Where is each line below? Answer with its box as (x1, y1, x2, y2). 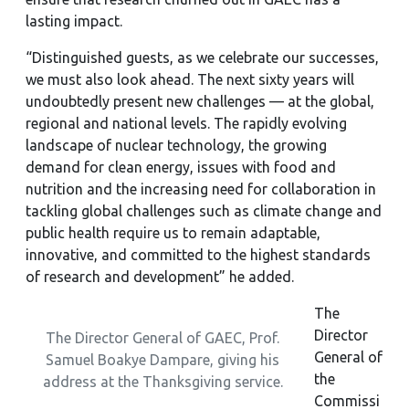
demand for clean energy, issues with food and (26, 159, 336, 175)
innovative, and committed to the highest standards (26, 246, 371, 263)
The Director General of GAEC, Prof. (46, 330, 279, 346)
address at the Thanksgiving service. (42, 373, 283, 390)
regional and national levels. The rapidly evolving (26, 115, 347, 131)
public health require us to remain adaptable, (26, 225, 320, 241)
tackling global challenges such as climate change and (26, 203, 382, 219)
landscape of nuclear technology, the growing (26, 137, 327, 153)
